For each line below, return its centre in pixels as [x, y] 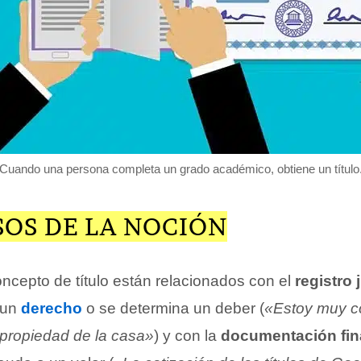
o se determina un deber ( [173, 308]
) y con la [187, 336]
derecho [52, 308]
